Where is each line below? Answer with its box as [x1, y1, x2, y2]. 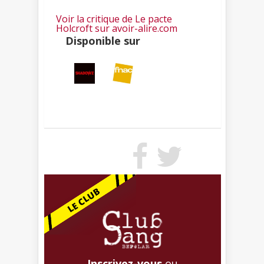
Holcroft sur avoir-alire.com [56, 21, 177, 35]
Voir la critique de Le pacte [56, 12, 172, 25]
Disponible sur [65, 33, 140, 48]
